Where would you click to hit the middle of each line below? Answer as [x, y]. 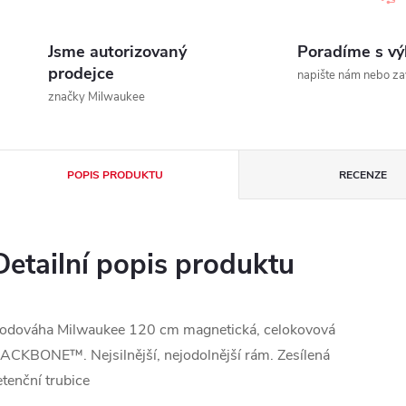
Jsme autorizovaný [117, 52]
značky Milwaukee [97, 97]
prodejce [81, 73]
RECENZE [363, 175]
